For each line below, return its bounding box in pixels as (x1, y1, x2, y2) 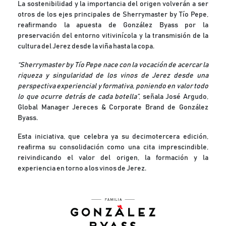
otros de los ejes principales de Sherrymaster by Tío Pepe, (18, 11, 208, 18)
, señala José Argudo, (139, 93, 209, 100)
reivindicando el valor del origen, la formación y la (18, 154, 208, 161)
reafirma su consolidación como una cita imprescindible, (18, 144, 208, 151)
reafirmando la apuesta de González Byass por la (18, 22, 208, 29)
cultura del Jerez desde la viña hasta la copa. (18, 43, 154, 50)
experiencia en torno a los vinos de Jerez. (18, 165, 146, 172)
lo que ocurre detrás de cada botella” (18, 93, 139, 100)
